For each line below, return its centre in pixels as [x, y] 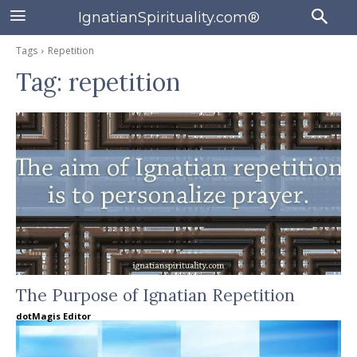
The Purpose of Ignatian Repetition [155, 295]
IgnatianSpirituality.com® [169, 17]
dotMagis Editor [53, 316]
